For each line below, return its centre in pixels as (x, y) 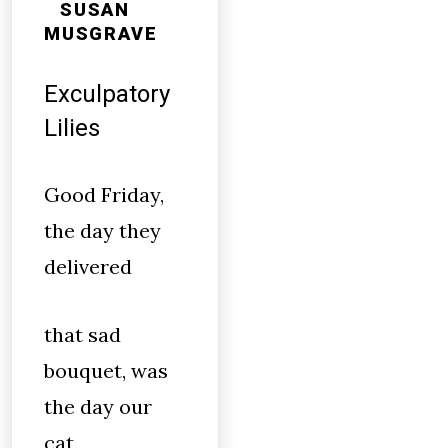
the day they (102, 230)
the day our (98, 406)
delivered (88, 266)
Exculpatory (107, 94)
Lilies (72, 128)
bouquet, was (106, 370)
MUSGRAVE (101, 34)
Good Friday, (104, 194)
